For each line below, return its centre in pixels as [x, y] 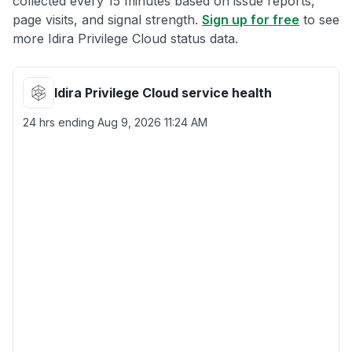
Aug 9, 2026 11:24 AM [152, 122]
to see [319, 20]
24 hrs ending [60, 122]
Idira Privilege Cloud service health [163, 93]
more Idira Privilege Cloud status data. [125, 38]
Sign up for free [251, 20]
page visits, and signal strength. [107, 20]
